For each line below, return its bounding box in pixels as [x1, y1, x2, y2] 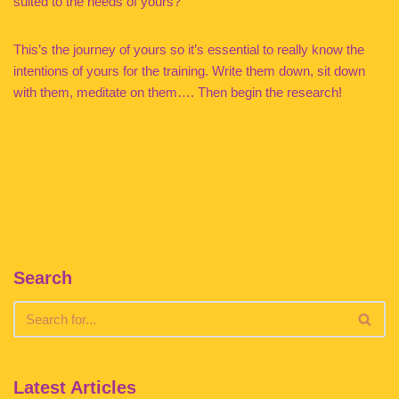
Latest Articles [13, 378, 136, 397]
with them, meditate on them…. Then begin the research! [13, 85, 342, 100]
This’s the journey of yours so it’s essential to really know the [13, 42, 364, 57]
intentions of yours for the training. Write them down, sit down [13, 63, 365, 78]
